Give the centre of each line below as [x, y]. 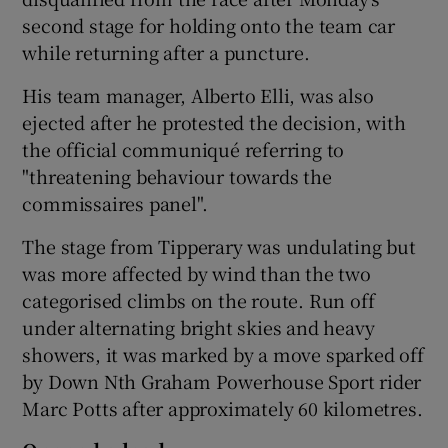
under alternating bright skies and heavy [198, 326]
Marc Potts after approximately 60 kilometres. [222, 407]
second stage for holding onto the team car [209, 24]
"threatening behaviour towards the [177, 175]
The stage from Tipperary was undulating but [219, 245]
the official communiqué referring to [183, 148]
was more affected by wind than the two [196, 272]
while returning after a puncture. [166, 51]
